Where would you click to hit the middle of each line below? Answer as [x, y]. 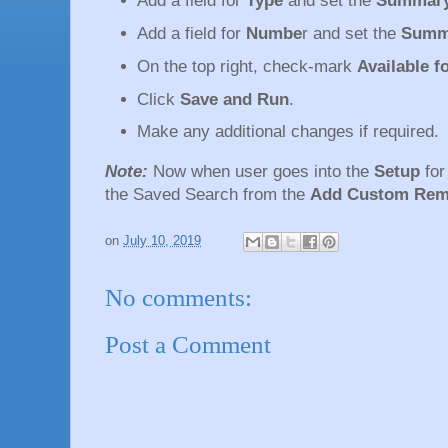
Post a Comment [188, 345]
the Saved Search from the [207, 194]
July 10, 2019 [162, 240]
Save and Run [235, 99]
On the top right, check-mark [247, 66]
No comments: [178, 297]
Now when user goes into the [263, 171]
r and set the [349, 34]
